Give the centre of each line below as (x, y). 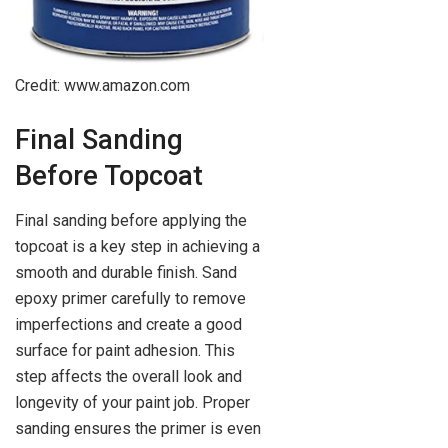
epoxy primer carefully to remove (130, 298)
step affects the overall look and (128, 376)
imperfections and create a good (128, 324)
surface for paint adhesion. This (125, 350)
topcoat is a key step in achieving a (137, 246)
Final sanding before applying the (131, 220)
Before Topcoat (109, 175)
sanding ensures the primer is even (138, 428)
